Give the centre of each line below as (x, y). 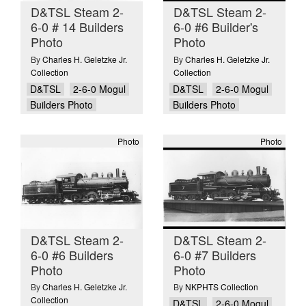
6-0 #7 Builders (215, 254)
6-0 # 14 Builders (77, 27)
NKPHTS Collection (222, 287)
